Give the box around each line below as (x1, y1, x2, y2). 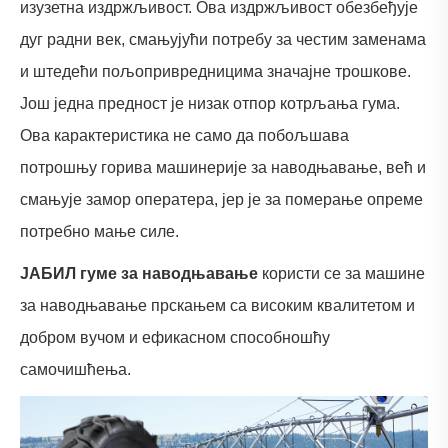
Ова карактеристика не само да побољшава (20, 126, 349, 144)
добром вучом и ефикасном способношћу (20, 328, 330, 346)
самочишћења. (20, 360, 131, 378)
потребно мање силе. (20, 222, 179, 240)
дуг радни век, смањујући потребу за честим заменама (20, 30, 426, 48)
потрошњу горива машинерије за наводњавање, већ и (20, 158, 426, 176)
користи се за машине (262, 264, 425, 282)
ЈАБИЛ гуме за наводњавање (20, 264, 258, 282)
